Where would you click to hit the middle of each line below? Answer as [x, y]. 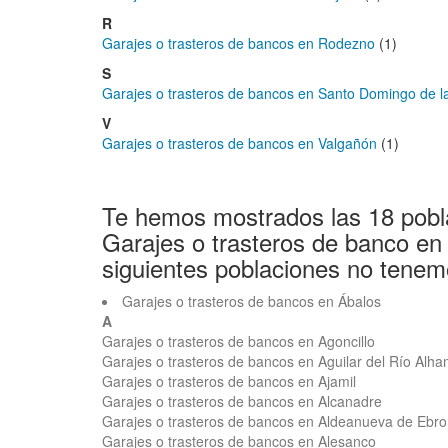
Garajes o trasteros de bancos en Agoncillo [238, 341]
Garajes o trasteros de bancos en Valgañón [239, 143]
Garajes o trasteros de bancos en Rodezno [238, 43]
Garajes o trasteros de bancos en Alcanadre [242, 401]
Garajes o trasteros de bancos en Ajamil [229, 381]
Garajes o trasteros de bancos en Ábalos [251, 301]
